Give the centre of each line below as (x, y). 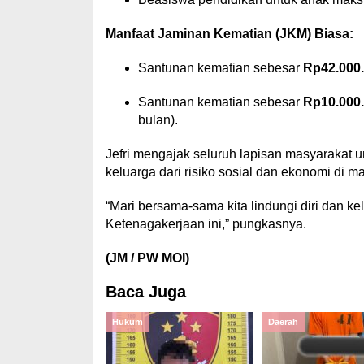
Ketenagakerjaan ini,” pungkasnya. (206, 224)
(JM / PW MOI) (147, 258)
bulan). (158, 120)
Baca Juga (145, 292)
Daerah (283, 322)
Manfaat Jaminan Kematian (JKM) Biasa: (229, 34)
